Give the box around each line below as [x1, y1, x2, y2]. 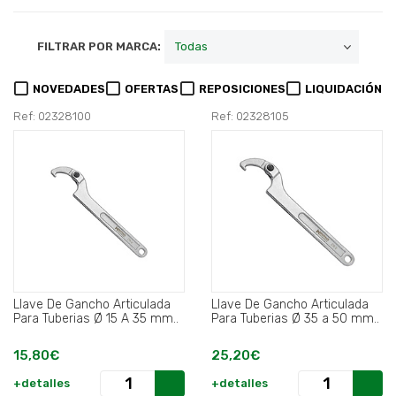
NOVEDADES [33, 82, 106, 96]
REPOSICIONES [198, 82, 286, 96]
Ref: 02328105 [211, 110, 289, 124]
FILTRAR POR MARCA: [37, 40, 161, 54]
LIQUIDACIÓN [304, 82, 382, 96]
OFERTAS [125, 82, 179, 96]
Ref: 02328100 [13, 110, 91, 124]
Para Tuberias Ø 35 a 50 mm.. [211, 311, 379, 327]
